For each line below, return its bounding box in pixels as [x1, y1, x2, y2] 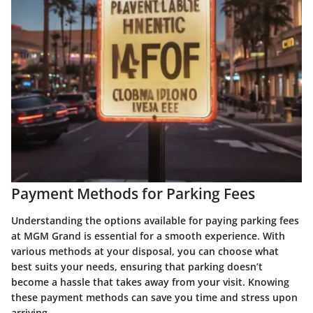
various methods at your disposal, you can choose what [11, 244, 279, 258]
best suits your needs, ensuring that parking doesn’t [11, 259, 263, 273]
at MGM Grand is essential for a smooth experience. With [11, 228, 285, 242]
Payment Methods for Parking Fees [11, 184, 255, 204]
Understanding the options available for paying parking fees [11, 213, 299, 227]
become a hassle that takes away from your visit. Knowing [11, 275, 289, 289]
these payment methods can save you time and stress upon [11, 290, 298, 304]
